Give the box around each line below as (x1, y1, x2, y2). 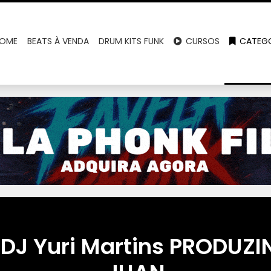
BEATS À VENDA (27, 35, 90, 47)
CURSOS (183, 35, 220, 47)
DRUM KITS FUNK (99, 35, 165, 47)
